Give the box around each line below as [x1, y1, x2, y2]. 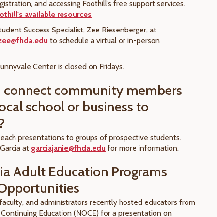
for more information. [106, 143, 179, 153]
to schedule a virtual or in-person [48, 36, 160, 45]
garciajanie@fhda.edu [31, 143, 106, 153]
